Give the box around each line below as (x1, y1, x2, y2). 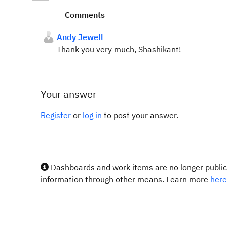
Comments (65, 10, 105, 20)
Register (41, 110, 71, 120)
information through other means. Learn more (41, 174, 210, 184)
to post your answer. (102, 110, 178, 120)
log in (83, 110, 102, 120)
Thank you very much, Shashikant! (57, 44, 183, 54)
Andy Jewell (57, 32, 103, 42)
